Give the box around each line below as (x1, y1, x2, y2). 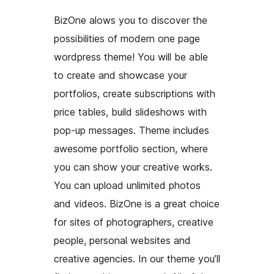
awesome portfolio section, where (54, 143, 208, 155)
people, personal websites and (54, 234, 191, 247)
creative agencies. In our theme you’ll (54, 253, 220, 265)
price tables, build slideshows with (54, 106, 207, 119)
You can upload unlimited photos (54, 179, 201, 192)
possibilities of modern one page (54, 32, 200, 45)
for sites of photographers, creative (54, 216, 213, 229)
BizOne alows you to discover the (54, 14, 207, 27)
